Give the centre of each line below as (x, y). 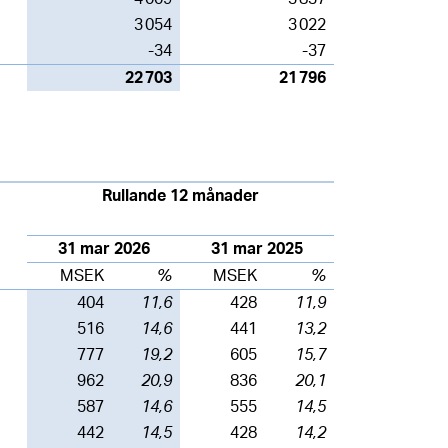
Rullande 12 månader (180, 195)
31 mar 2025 (257, 248)
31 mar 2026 (103, 248)
